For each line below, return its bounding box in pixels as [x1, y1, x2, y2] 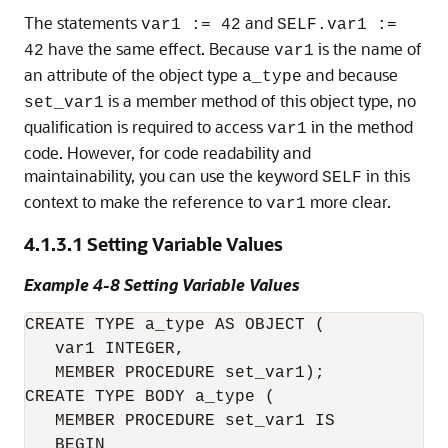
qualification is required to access [24, 116, 267, 137]
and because [302, 64, 398, 85]
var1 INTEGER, [25, 340, 185, 358]
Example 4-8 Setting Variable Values [24, 274, 300, 295]
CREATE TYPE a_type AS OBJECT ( [25, 316, 325, 334]
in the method [307, 116, 413, 137]
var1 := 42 [141, 16, 241, 34]
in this [362, 165, 410, 186]
